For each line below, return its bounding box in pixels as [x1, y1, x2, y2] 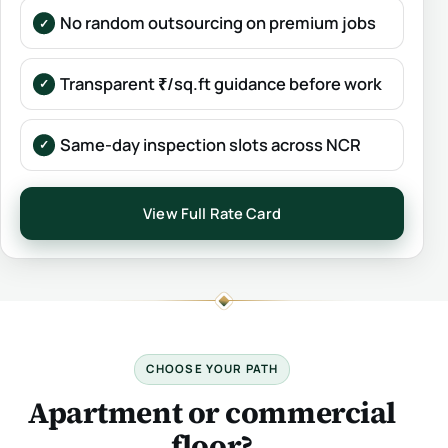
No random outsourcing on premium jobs [59, 11, 376, 35]
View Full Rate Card [143, 202, 281, 223]
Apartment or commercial [28, 392, 396, 434]
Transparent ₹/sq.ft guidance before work [59, 72, 382, 96]
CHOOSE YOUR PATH [145, 361, 279, 377]
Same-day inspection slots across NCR [59, 132, 361, 156]
